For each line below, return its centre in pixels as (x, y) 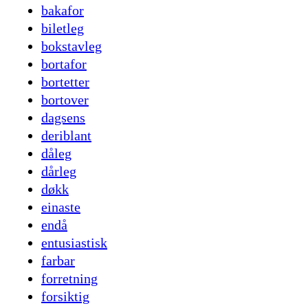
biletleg (63, 29)
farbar (58, 261)
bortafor (64, 64)
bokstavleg (71, 46)
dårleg (59, 172)
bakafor (63, 11)
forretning (69, 279)
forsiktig (65, 297)
